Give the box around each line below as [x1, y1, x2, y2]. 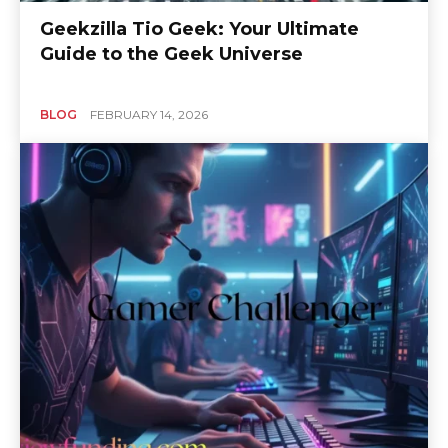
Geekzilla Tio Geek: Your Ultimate [40, 17, 359, 40]
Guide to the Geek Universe [40, 42, 303, 65]
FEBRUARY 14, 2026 [90, 106, 208, 122]
